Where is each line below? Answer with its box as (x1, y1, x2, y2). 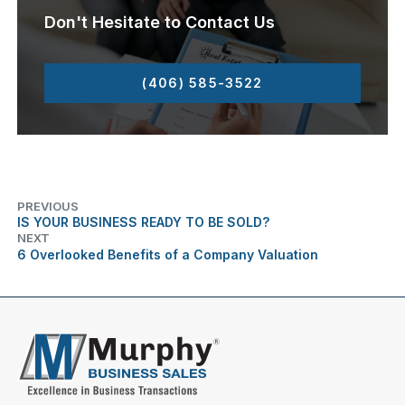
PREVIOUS (17, 199, 80, 214)
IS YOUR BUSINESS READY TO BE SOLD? (17, 214, 270, 231)
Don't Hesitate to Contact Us (44, 13, 276, 33)
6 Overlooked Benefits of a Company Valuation (17, 247, 319, 263)
